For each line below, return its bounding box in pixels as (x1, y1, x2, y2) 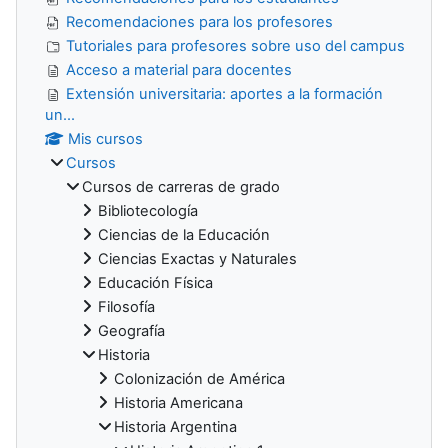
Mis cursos (68, 129, 144, 148)
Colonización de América (114, 369, 285, 388)
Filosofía (98, 297, 155, 316)
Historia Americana (114, 393, 243, 412)
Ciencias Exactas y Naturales (98, 249, 297, 268)
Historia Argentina (114, 417, 237, 436)
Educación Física (98, 273, 213, 292)
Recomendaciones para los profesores (66, 12, 333, 31)
